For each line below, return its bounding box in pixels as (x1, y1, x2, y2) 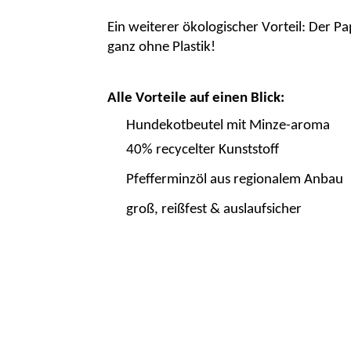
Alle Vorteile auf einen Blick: (107, 91, 284, 107)
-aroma (286, 118, 330, 133)
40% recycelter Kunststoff (126, 142, 279, 157)
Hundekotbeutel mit (126, 118, 249, 133)
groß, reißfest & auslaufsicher (126, 201, 302, 217)
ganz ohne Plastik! (107, 40, 215, 56)
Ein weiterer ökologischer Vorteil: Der (107, 20, 334, 36)
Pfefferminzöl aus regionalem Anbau (126, 172, 343, 187)
